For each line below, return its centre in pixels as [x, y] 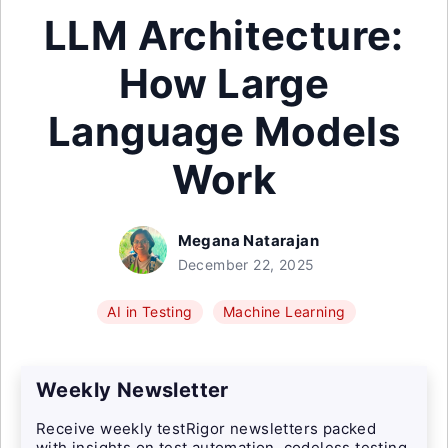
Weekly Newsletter [132, 390]
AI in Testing [150, 311]
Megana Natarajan [248, 240]
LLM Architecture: [224, 35]
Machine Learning [284, 311]
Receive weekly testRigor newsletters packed [206, 428]
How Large [224, 83]
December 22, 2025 [246, 264]
